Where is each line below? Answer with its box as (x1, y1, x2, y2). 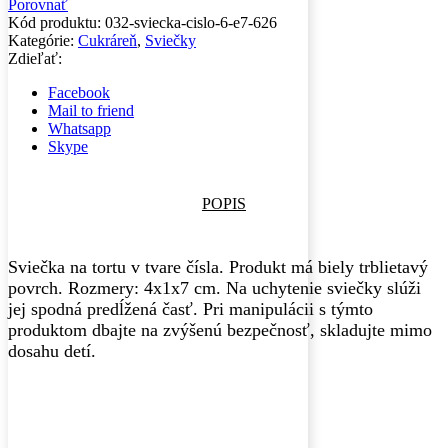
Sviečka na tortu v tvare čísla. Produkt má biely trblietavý (8, 256, 428, 277)
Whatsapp (48, 120, 111, 138)
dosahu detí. (8, 340, 96, 361)
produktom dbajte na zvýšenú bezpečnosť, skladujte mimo (8, 319, 432, 340)
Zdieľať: (8, 50, 62, 68)
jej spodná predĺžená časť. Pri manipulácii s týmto (8, 298, 373, 319)
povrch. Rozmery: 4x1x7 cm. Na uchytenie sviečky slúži (8, 277, 421, 298)
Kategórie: (8, 32, 78, 50)
